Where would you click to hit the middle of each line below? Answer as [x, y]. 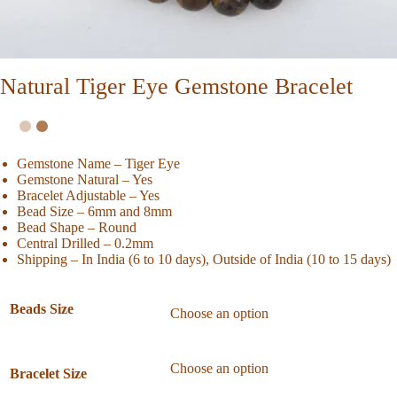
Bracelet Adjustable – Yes [89, 196]
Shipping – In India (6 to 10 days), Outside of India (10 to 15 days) [204, 260]
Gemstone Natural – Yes [85, 180]
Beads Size [41, 309]
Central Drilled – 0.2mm [86, 244]
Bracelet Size [48, 374]
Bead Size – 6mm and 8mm [95, 212]
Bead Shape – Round [77, 228]
